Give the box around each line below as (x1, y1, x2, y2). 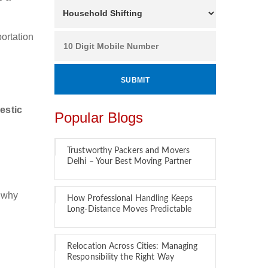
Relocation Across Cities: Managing (67, 242, 198, 251)
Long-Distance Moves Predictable (67, 205, 192, 214)
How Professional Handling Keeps (67, 194, 193, 203)
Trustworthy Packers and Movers (67, 147, 190, 155)
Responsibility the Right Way (67, 253, 174, 261)
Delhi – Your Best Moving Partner (67, 157, 192, 166)
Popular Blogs (54, 109, 144, 126)
